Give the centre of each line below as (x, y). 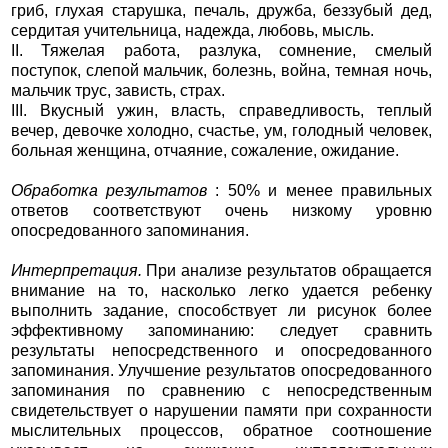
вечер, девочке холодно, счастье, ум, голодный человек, (221, 131)
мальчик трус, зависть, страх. (117, 91)
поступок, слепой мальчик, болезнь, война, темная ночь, (221, 71)
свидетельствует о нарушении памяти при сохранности (221, 411)
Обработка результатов (113, 191)
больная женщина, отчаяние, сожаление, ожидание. (204, 151)
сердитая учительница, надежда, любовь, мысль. (192, 31)
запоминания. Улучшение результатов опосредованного (221, 371)
